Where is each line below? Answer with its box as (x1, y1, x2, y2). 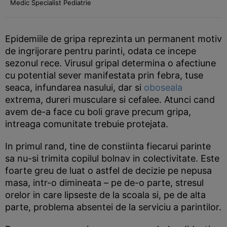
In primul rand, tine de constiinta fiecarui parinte (5, 141, 211, 152)
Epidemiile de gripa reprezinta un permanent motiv (5, 33, 222, 44)
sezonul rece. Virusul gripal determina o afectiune (5, 58, 216, 68)
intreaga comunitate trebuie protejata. (5, 119, 168, 129)
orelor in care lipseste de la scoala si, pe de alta (5, 190, 206, 200)
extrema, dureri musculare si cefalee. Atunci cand (5, 94, 215, 105)
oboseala (144, 82, 182, 93)
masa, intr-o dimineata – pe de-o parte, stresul (5, 177, 204, 188)
